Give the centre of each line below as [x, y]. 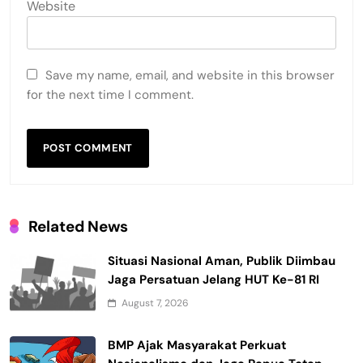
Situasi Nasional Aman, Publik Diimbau [222, 261]
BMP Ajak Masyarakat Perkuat [197, 345]
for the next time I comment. [110, 94]
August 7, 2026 [155, 303]
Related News [78, 226]
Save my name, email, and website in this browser [190, 75]
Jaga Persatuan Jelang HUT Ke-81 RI [214, 279]
